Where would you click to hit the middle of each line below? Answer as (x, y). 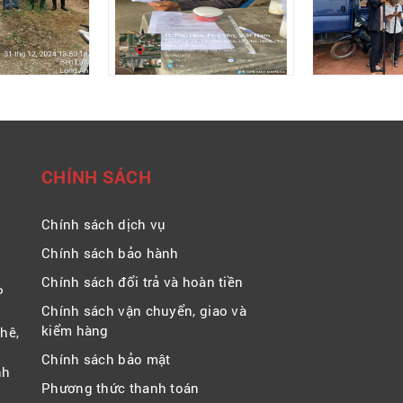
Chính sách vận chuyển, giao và (144, 310)
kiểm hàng (75, 330)
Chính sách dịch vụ (104, 224)
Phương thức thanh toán (121, 387)
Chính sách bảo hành (110, 252)
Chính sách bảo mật (106, 358)
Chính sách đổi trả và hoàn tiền (143, 281)
